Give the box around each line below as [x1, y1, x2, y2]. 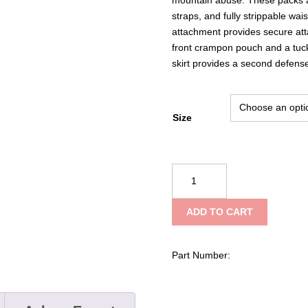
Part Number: [171, 249, 230, 261]
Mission [170, 196, 204, 208]
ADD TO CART [186, 206, 254, 218]
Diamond [170, 180, 210, 192]
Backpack [170, 228, 213, 239]
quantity [170, 243, 206, 255]
